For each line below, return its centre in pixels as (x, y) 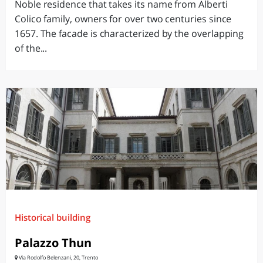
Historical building (53, 217)
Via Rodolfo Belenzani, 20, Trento (58, 257)
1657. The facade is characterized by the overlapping (129, 33)
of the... (31, 48)
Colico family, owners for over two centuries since (123, 19)
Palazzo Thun (53, 243)
